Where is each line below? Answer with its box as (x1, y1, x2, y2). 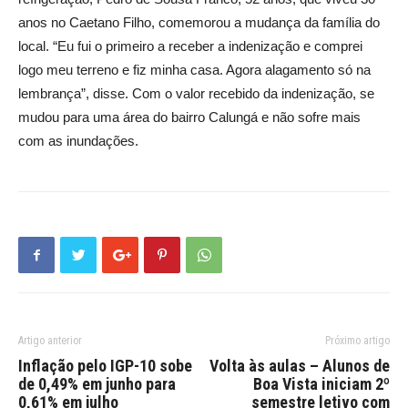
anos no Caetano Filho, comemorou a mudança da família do (18, 15, 380, 31)
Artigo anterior (18, 334, 82, 348)
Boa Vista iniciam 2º (253, 374, 390, 394)
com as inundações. (18, 133, 138, 149)
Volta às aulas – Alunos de (209, 356, 390, 376)
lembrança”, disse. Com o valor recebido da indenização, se (18, 86, 374, 102)
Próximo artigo (325, 334, 390, 348)
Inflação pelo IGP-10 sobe (18, 356, 192, 376)
